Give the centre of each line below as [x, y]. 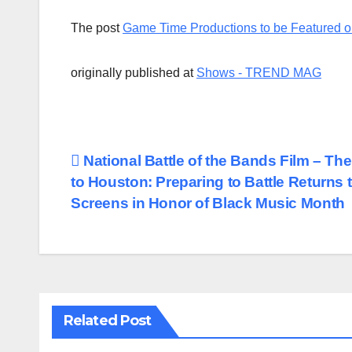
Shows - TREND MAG [259, 72]
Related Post [108, 320]
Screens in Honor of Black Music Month [208, 203]
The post [97, 27]
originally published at [134, 72]
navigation [134, 198]
